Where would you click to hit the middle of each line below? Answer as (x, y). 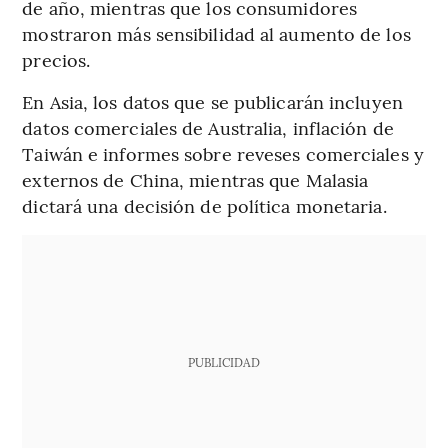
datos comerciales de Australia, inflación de (208, 127)
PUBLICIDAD (223, 361)
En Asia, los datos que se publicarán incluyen (212, 101)
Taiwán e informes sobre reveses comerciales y (223, 153)
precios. (56, 59)
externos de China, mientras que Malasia (195, 179)
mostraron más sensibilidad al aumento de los (216, 33)
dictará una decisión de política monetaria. (204, 205)
